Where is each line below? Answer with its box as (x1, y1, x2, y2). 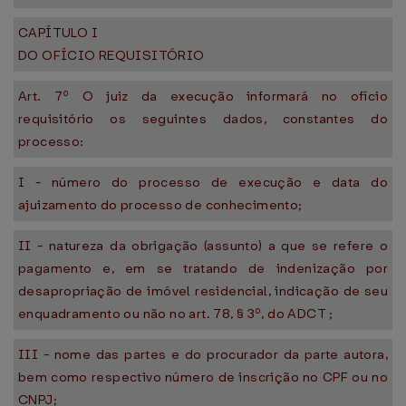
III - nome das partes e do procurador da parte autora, (18, 345, 388, 363)
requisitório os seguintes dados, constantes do (18, 110, 388, 128)
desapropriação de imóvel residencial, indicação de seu (18, 282, 388, 300)
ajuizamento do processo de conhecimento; (18, 196, 303, 214)
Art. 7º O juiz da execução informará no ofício (18, 87, 388, 105)
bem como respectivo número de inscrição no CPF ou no (18, 368, 388, 386)
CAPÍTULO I (18, 24, 98, 42)
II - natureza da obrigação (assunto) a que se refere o (18, 237, 388, 255)
